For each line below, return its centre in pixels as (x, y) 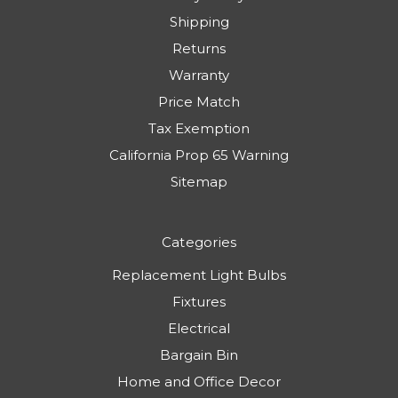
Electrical (199, 328)
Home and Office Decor (199, 381)
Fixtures (199, 301)
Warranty (199, 75)
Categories (199, 242)
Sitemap (199, 181)
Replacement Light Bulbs (199, 275)
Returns (199, 48)
